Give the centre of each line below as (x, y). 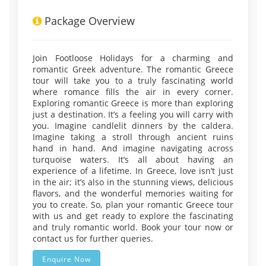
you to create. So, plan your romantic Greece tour (133, 205)
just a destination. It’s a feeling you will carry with (133, 114)
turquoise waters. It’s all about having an (133, 159)
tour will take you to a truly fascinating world (133, 80)
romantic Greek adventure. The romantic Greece (133, 69)
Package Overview (88, 21)
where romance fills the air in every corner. (133, 92)
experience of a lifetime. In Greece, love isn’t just (133, 171)
